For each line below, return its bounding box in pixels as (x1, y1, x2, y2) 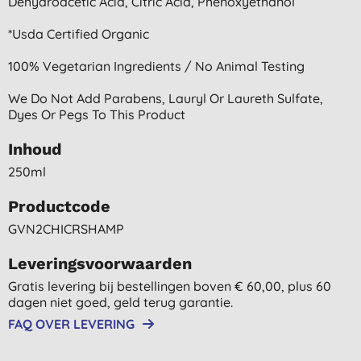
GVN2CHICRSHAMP (8, 220, 124, 237)
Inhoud (8, 139, 62, 159)
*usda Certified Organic (8, 25, 149, 42)
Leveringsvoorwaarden (8, 253, 192, 273)
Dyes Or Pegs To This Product (8, 106, 185, 122)
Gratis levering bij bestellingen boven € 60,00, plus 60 (8, 277, 331, 294)
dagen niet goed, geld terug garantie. (8, 293, 233, 310)
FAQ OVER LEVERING (8, 315, 135, 332)
